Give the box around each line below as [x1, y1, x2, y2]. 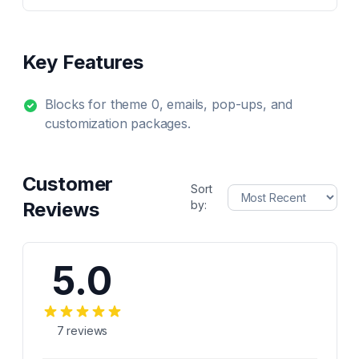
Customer [22, 172, 114, 196]
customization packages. [44, 115, 191, 131]
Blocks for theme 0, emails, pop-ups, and [44, 96, 293, 112]
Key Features [22, 50, 143, 74]
